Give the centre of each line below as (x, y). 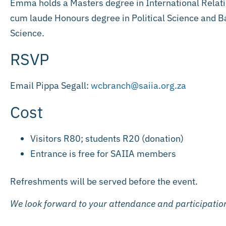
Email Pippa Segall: (50, 86)
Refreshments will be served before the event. (104, 181)
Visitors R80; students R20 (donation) (107, 138)
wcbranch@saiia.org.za (138, 86)
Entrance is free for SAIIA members (103, 153)
